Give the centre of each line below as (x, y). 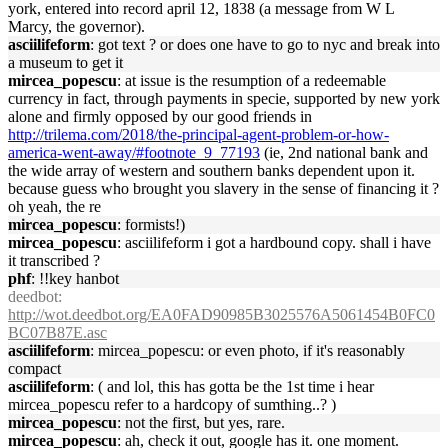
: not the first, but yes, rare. (201, 422)
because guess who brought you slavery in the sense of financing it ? (223, 188)
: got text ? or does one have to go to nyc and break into (265, 44)
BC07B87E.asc (57, 332)
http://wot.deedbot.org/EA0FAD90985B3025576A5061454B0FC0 (221, 314)
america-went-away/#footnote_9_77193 (134, 152)
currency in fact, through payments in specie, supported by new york (224, 98)
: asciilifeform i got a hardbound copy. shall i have (274, 242)
